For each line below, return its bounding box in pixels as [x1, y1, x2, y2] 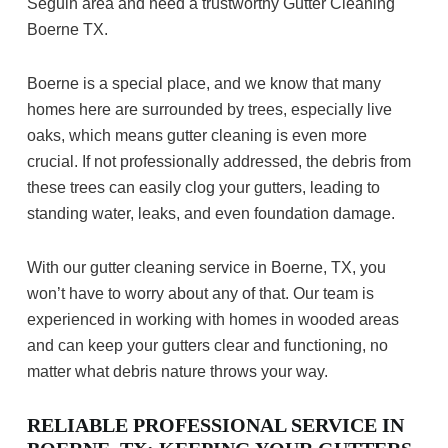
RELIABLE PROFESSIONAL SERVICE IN [27, 414, 404, 437]
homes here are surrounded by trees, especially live [27, 101, 392, 119]
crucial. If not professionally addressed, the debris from [27, 153, 411, 171]
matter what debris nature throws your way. [27, 363, 328, 381]
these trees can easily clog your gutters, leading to [27, 179, 380, 197]
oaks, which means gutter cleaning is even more [27, 127, 367, 145]
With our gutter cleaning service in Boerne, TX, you [27, 259, 386, 277]
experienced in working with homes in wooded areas [27, 311, 399, 329]
